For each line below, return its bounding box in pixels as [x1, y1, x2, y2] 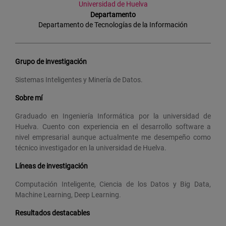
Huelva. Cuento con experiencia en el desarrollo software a [15, 122, 211, 131]
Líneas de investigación [15, 161, 88, 170]
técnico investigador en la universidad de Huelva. [15, 143, 166, 152]
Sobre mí [15, 93, 42, 102]
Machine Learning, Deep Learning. [15, 190, 121, 199]
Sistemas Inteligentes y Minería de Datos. [15, 75, 143, 84]
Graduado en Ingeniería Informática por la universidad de [15, 111, 211, 120]
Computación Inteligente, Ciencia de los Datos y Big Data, [15, 180, 211, 188]
